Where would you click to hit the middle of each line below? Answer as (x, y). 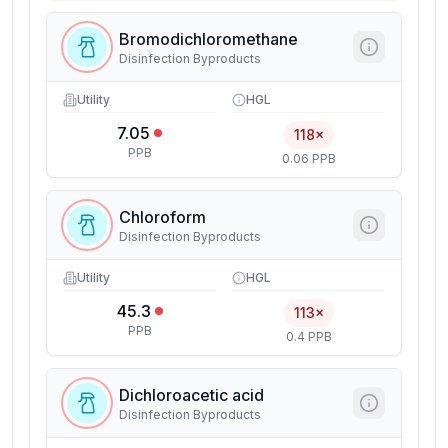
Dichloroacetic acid (191, 395)
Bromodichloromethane (208, 39)
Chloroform (162, 217)
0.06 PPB (308, 158)
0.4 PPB (308, 336)
